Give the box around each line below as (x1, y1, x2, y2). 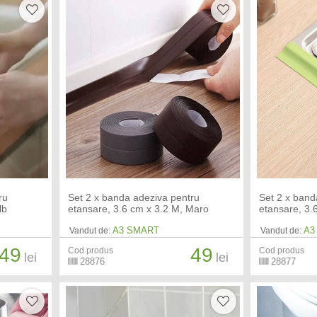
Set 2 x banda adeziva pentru (67, 191, 200, 203)
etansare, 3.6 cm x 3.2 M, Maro (67, 202, 209, 214)
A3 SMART (112, 224, 159, 236)
